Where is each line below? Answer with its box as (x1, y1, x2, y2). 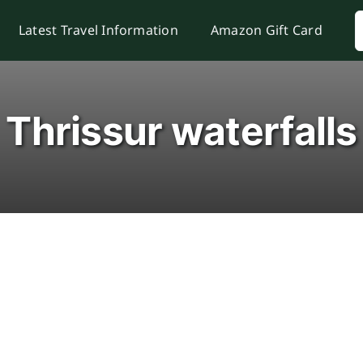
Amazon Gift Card (210, 21, 322, 39)
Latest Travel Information (18, 21, 178, 39)
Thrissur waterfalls (6, 107, 357, 155)
